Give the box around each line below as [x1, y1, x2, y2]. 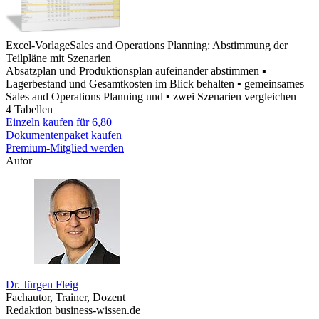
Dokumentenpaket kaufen [6, 128, 122, 141]
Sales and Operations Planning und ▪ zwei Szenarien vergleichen [6, 90, 296, 103]
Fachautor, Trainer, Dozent [6, 291, 125, 303]
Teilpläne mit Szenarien [6, 51, 111, 64]
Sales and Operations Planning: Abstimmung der [70, 38, 288, 51]
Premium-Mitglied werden [6, 141, 124, 154]
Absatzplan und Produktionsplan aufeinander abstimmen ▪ [6, 64, 266, 77]
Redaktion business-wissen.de [6, 303, 140, 316]
